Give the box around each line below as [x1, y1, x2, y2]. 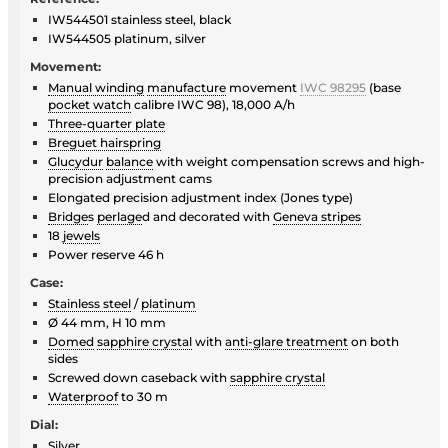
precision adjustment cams [48, 170, 212, 186]
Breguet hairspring [48, 134, 161, 150]
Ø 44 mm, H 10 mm [48, 314, 166, 330]
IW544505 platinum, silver [48, 30, 206, 46]
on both [348, 333, 399, 349]
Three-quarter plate [48, 115, 165, 131]
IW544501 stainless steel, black [48, 11, 231, 27]
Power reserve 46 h [48, 246, 164, 262]
